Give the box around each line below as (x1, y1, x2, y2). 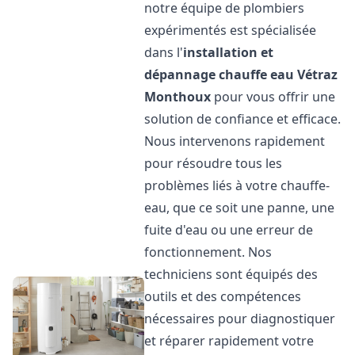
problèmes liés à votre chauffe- (144, 177, 330, 194)
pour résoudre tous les (144, 155, 283, 172)
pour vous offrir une (211, 88, 336, 105)
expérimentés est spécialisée (144, 21, 317, 39)
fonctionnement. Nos (144, 243, 273, 261)
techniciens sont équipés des (144, 265, 319, 283)
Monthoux (144, 88, 212, 105)
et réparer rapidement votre (144, 332, 315, 349)
